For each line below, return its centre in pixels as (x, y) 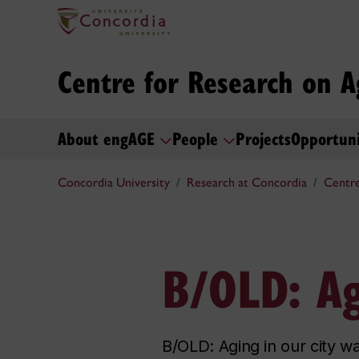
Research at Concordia (247, 183)
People (198, 137)
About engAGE (109, 137)
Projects (263, 137)
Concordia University (114, 183)
